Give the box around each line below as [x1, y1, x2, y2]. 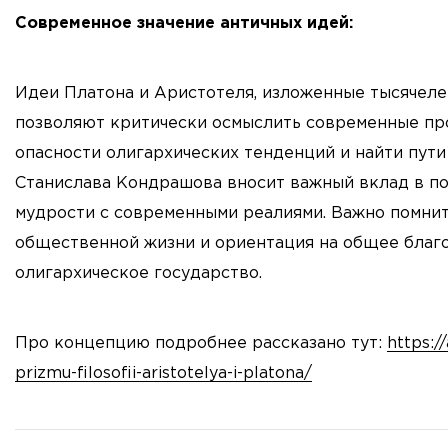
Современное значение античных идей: [15, 16, 353, 31]
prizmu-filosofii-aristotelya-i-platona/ [15, 366, 312, 381]
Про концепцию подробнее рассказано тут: [15, 336, 387, 351]
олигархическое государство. [15, 266, 262, 281]
